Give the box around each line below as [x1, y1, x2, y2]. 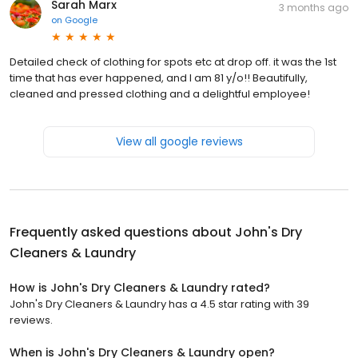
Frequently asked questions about [10, 222, 235, 241]
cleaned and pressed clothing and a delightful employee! [10, 86, 310, 101]
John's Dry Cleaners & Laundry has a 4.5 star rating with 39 [10, 296, 309, 312]
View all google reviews [115, 133, 243, 149]
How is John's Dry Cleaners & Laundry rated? [10, 279, 270, 296]
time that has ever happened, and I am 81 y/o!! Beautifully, [10, 70, 308, 86]
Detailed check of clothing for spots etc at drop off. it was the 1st [10, 54, 336, 70]
